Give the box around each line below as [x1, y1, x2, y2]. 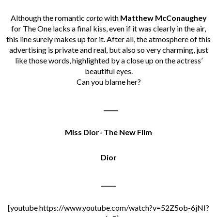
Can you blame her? [76, 77, 141, 86]
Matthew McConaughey [120, 13, 207, 22]
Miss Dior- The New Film [65, 127, 152, 137]
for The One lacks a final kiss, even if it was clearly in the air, [11, 23, 206, 33]
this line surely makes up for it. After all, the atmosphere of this [6, 34, 211, 44]
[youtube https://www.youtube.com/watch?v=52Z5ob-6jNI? [8, 202, 209, 212]
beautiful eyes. [84, 66, 133, 76]
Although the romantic [10, 13, 86, 22]
